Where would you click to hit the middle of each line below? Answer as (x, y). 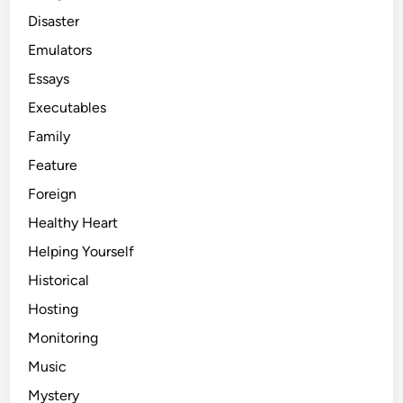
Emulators (60, 49)
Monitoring (63, 337)
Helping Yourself (81, 251)
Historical (59, 280)
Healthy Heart (73, 222)
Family (49, 136)
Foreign (53, 193)
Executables (67, 107)
